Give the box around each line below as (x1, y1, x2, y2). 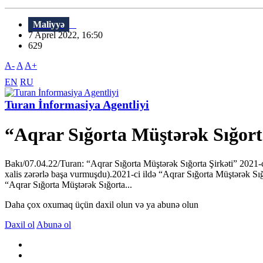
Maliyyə (33, 19, 65, 30)
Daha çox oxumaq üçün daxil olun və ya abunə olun (5, 199, 198, 210)
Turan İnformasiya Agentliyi (5, 98, 149, 112)
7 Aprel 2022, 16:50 (28, 30, 110, 41)
